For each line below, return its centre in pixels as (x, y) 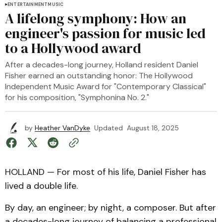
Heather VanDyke (62, 128)
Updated (109, 128)
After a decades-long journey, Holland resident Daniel (102, 65)
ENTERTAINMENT (28, 4)
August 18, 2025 (153, 128)
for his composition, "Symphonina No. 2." (78, 97)
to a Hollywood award (73, 48)
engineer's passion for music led (105, 33)
